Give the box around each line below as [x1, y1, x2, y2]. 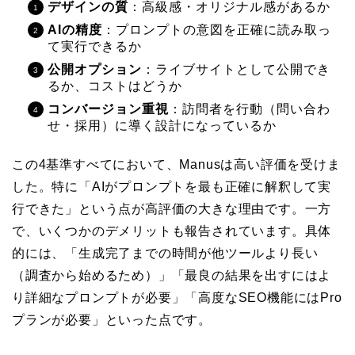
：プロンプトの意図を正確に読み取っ [102, 22, 331, 36]
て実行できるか [48, 39, 142, 53]
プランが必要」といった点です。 [12, 312, 212, 326]
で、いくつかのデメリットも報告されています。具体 [12, 223, 332, 238]
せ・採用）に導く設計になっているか [48, 118, 277, 132]
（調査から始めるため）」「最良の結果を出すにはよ [12, 268, 332, 282]
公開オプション [48, 62, 142, 76]
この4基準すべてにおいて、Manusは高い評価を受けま [12, 157, 341, 171]
